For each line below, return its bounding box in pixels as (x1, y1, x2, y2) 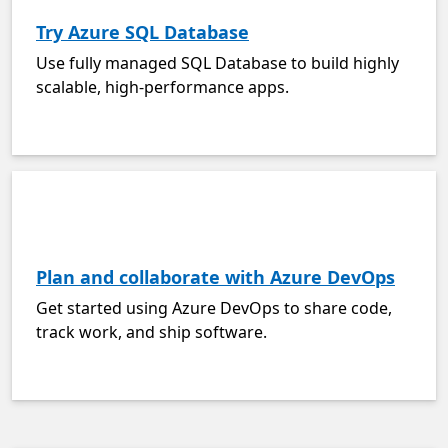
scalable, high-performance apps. (36, 76, 289, 98)
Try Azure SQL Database (36, 20, 249, 44)
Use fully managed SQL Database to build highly (36, 52, 399, 74)
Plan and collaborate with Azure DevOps (36, 265, 395, 289)
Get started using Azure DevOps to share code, (36, 297, 392, 319)
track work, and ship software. (36, 321, 267, 343)
